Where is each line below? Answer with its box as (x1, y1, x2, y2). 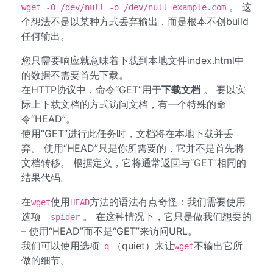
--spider (41, 212, 80, 222)
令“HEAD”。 (21, 113, 76, 125)
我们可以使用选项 (21, 239, 99, 252)
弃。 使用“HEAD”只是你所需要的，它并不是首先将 (21, 142, 244, 154)
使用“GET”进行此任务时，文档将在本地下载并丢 (21, 127, 233, 140)
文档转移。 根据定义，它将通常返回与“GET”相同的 (21, 157, 246, 169)
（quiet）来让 (109, 239, 174, 252)
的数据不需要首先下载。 (21, 69, 129, 81)
